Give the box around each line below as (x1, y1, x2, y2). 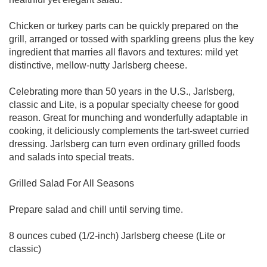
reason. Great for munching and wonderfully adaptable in (9, 113, 248, 123)
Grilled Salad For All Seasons (9, 178, 134, 188)
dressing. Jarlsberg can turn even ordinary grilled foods (9, 139, 240, 149)
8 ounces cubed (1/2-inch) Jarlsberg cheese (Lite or (9, 231, 225, 241)
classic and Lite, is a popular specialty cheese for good (9, 100, 239, 110)
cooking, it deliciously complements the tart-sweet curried (9, 126, 249, 136)
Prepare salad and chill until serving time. (9, 204, 183, 215)
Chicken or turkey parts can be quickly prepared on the (9, 21, 238, 31)
